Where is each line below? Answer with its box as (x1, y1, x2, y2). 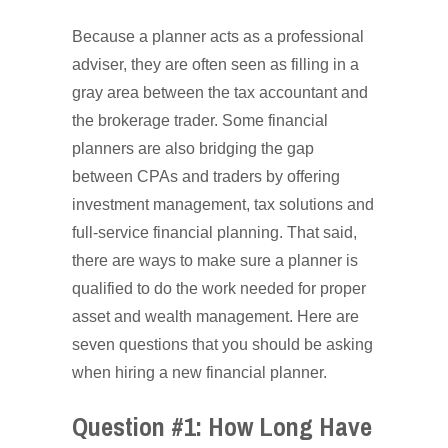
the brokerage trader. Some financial (72, 112, 328, 129)
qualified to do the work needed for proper (72, 280, 366, 297)
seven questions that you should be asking (72, 336, 373, 353)
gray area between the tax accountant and (72, 84, 368, 101)
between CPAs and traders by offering (72, 168, 340, 185)
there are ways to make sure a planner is (72, 252, 358, 269)
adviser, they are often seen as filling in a (72, 56, 359, 73)
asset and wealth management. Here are (72, 308, 359, 325)
